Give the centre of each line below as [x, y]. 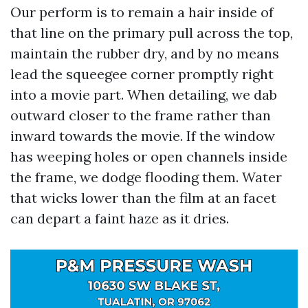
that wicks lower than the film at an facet [143, 198]
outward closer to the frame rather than [141, 115]
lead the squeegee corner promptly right [142, 74]
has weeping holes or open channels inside [149, 156]
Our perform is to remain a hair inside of [142, 12]
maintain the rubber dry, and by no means [145, 53]
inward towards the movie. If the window [143, 136]
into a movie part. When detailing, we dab [144, 95]
